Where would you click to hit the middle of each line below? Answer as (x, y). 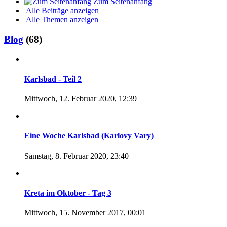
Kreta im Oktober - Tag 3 (68, 193)
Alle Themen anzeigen (62, 20)
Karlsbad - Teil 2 (53, 79)
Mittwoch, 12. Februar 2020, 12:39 (81, 99)
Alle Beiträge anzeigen (62, 11)
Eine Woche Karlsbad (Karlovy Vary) (89, 136)
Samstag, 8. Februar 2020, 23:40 (77, 156)
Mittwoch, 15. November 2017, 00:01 (85, 213)
